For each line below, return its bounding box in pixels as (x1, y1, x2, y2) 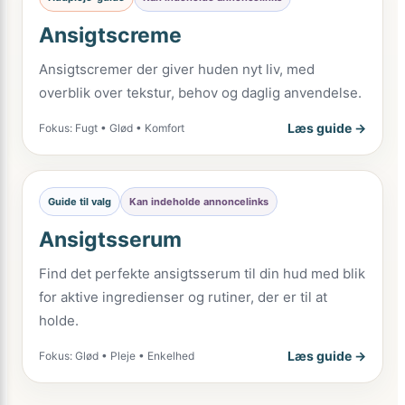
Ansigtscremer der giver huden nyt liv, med (39, 61, 315, 78)
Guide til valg (48, 195, 111, 208)
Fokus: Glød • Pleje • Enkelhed (39, 348, 194, 363)
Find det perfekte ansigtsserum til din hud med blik (39, 265, 365, 282)
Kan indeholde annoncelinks (129, 195, 268, 208)
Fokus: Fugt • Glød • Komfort (39, 120, 184, 135)
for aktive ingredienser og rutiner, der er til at (39, 288, 327, 306)
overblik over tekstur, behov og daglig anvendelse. (39, 84, 362, 101)
